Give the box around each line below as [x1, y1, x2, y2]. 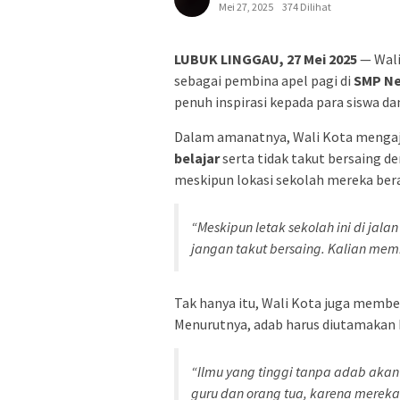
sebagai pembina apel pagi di [174, 71, 354, 90]
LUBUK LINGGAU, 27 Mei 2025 [174, 50, 357, 69]
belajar [174, 149, 220, 168]
